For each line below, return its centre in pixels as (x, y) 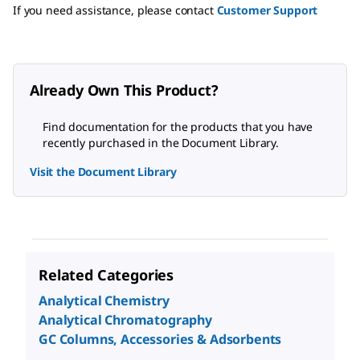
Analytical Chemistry (104, 301)
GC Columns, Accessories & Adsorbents (160, 340)
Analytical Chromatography (125, 320)
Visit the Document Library (103, 172)
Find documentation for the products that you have (178, 127)
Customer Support (267, 10)
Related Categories (106, 275)
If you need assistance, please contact (115, 10)
